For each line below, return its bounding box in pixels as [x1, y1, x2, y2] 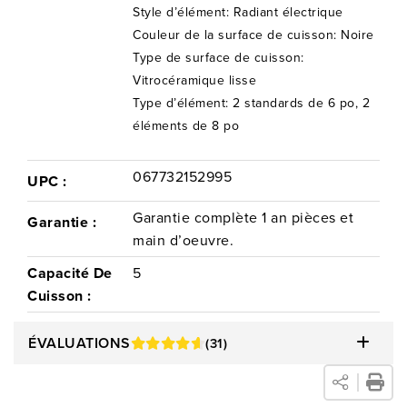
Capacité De [27, 263, 113, 283]
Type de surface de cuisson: [133, 48, 304, 67]
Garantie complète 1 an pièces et [133, 207, 354, 228]
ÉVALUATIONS [28, 333, 131, 353]
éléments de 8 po [133, 116, 240, 135]
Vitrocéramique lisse [133, 71, 257, 90]
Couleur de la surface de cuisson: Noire [133, 25, 374, 45]
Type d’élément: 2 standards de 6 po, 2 [133, 94, 371, 113]
